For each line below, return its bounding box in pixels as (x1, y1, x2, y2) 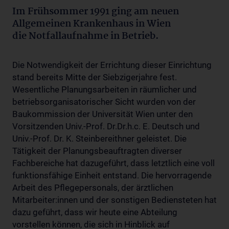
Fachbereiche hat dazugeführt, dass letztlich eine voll (12, 157, 215, 168)
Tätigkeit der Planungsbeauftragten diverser (12, 145, 182, 156)
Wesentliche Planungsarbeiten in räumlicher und (12, 84, 197, 95)
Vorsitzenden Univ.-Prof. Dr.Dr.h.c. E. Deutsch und (12, 121, 200, 131)
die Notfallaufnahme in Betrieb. (12, 28, 159, 44)
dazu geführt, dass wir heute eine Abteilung (12, 207, 177, 217)
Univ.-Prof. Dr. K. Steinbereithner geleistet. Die (12, 133, 187, 144)
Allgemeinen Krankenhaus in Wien (12, 16, 171, 32)
